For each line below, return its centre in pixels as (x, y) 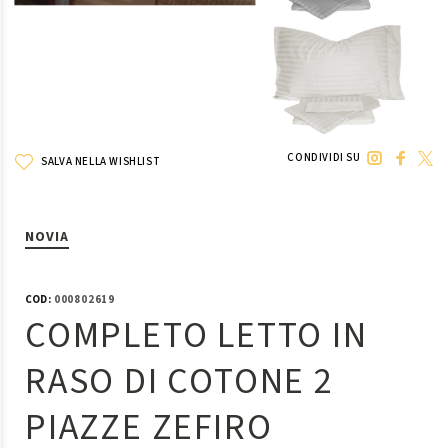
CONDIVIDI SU (324, 157)
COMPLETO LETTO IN (196, 335)
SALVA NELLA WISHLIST (99, 161)
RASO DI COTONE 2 (179, 381)
